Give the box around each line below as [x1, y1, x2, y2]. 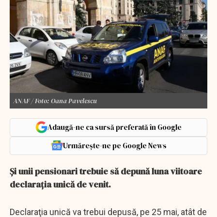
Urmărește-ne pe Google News [62, 140, 167, 151]
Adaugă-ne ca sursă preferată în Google [47, 122, 182, 132]
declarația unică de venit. [10, 178, 111, 190]
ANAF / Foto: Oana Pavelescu [13, 95, 97, 106]
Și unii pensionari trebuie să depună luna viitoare [10, 165, 202, 177]
